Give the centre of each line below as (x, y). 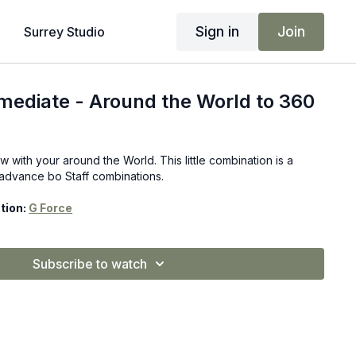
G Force (51, 208)
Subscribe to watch (90, 264)
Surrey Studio (64, 32)
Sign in (217, 31)
